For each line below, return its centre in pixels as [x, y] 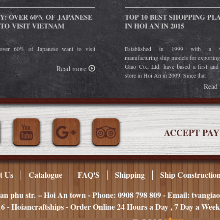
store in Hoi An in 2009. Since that [165, 75]
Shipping [130, 174]
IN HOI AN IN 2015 [154, 26]
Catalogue [45, 174]
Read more [72, 68]
